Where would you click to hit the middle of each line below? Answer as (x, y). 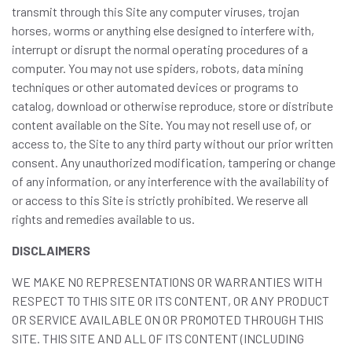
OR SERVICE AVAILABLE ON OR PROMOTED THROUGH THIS (168, 319)
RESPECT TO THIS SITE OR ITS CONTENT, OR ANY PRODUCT (170, 301)
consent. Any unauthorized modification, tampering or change (174, 162)
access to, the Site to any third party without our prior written (172, 143)
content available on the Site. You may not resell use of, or (161, 125)
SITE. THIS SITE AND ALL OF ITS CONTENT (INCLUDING (158, 338)
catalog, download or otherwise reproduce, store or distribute (172, 106)
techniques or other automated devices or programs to (155, 87)
